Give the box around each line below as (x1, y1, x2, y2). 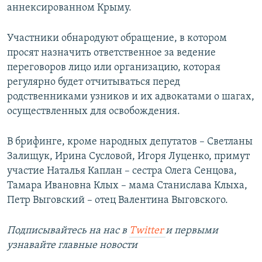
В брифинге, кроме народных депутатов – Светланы (7, 136, 253, 148)
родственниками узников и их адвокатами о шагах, (7, 91, 254, 103)
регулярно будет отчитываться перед (7, 77, 180, 88)
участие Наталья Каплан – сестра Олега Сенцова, (7, 166, 237, 177)
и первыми (166, 225, 218, 237)
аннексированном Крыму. (7, 2, 132, 14)
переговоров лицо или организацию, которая (7, 62, 220, 74)
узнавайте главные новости (7, 240, 137, 251)
